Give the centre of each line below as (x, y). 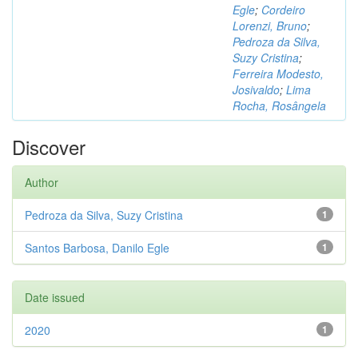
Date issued (55, 297)
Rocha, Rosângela (279, 105)
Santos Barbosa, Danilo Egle (97, 248)
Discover (49, 147)
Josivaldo (256, 89)
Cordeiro (283, 10)
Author (42, 182)
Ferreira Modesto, (278, 74)
